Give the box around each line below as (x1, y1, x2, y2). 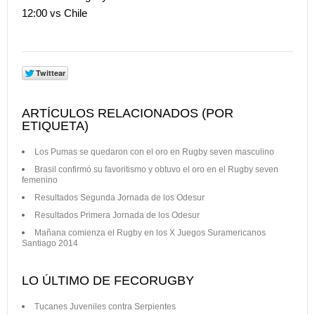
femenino (22, 174, 58, 185)
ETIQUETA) (22, 118, 89, 133)
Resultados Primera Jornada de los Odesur (34, 210, 200, 220)
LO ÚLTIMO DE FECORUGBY (22, 273, 194, 288)
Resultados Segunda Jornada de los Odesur (34, 192, 205, 202)
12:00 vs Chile (22, 6, 87, 19)
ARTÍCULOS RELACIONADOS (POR (22, 105, 233, 120)
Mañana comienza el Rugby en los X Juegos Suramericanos (34, 227, 266, 238)
